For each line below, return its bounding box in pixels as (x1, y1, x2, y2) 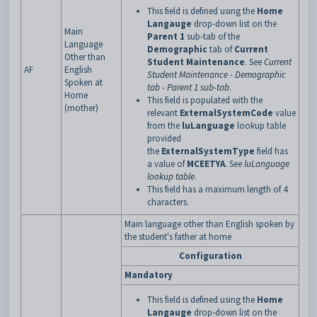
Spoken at (64, 76, 103, 88)
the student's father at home (125, 231, 231, 243)
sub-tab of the (185, 30, 240, 42)
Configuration (178, 250, 242, 262)
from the (147, 120, 180, 132)
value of (154, 158, 185, 170)
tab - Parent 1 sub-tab (147, 81, 229, 93)
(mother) (64, 102, 98, 114)
